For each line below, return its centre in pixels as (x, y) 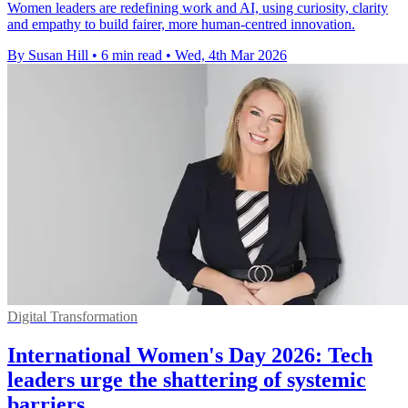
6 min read (132, 55)
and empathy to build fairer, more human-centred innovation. (181, 24)
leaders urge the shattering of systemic (187, 379)
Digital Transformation (72, 316)
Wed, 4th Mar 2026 (231, 55)
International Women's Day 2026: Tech (190, 355)
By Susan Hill (48, 55)
